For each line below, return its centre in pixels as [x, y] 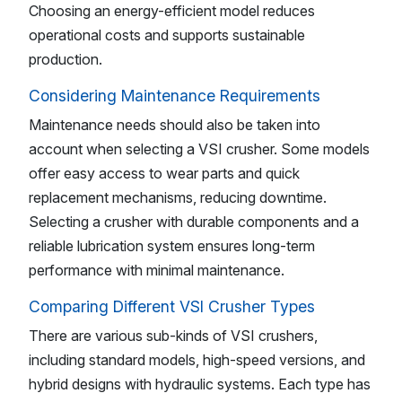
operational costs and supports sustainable [167, 35]
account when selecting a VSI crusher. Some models [199, 149]
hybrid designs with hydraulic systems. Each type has [200, 384]
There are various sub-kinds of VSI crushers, [173, 335]
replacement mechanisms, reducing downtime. [178, 197]
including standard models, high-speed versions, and [197, 359]
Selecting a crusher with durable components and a [194, 221]
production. [66, 60]
